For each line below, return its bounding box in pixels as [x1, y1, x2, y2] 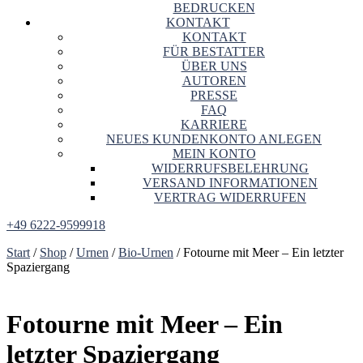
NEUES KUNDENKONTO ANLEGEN [106, 132, 322, 147]
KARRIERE [181, 117, 247, 132]
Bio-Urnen [118, 246, 173, 260]
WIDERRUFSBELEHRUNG [152, 161, 309, 176]
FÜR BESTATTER [163, 45, 265, 59]
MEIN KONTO [172, 147, 256, 161]
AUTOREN [181, 74, 246, 88]
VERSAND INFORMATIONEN [143, 176, 318, 190]
